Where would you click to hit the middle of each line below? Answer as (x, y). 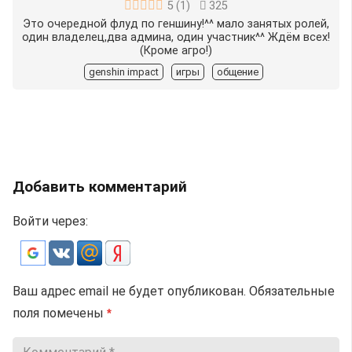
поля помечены (60, 313)
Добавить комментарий (102, 186)
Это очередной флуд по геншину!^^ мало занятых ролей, (176, 24)
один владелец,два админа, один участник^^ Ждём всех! (176, 37)
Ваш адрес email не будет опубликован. (129, 291)
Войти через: (50, 222)
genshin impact (124, 71)
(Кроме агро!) (176, 50)
